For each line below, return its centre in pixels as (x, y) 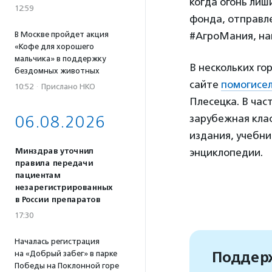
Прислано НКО (68, 87)
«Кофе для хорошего (54, 46)
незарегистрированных (63, 188)
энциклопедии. (226, 152)
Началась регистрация (57, 241)
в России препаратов (57, 200)
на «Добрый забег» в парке (66, 253)
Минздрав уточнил (54, 151)
